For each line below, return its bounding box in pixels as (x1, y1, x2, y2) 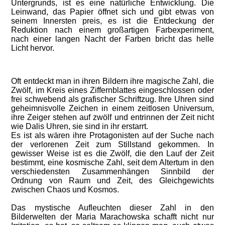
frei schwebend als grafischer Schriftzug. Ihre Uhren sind (11, 95, 214, 103)
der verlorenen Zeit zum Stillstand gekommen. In (11, 140, 214, 149)
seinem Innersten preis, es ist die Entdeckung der (11, 17, 214, 25)
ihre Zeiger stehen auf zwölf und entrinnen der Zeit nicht (11, 113, 214, 122)
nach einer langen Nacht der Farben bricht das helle (11, 35, 214, 43)
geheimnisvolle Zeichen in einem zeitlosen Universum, (11, 104, 214, 113)
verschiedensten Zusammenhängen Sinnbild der (11, 167, 214, 176)
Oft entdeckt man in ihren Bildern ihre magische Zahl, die (11, 77, 214, 85)
